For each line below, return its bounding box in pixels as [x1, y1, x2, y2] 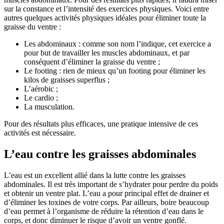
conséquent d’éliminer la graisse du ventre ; [24, 57, 160, 66]
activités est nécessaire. [4, 128, 76, 137]
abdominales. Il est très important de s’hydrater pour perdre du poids [4, 180, 218, 189]
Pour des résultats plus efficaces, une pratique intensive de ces [4, 119, 198, 128]
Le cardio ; [24, 93, 58, 102]
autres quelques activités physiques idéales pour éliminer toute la [4, 13, 206, 22]
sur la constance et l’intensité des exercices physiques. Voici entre [4, 4, 209, 13]
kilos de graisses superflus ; [24, 75, 109, 84]
